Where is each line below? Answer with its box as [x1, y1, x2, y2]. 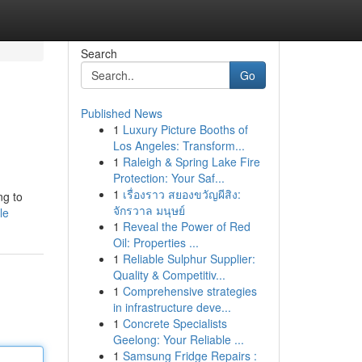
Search [80, 45, 117, 61]
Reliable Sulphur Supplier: [122, 250, 255, 267]
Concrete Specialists [122, 315, 227, 331]
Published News [80, 105, 162, 121]
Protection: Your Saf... [112, 170, 225, 186]
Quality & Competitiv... [112, 267, 225, 283]
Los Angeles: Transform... [112, 137, 245, 154]
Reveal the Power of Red [122, 218, 250, 234]
